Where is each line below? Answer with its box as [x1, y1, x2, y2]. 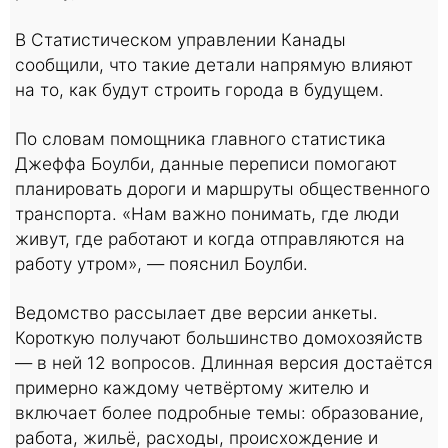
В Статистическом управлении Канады [15, 29, 346, 50]
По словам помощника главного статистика [15, 128, 386, 149]
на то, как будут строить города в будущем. [15, 79, 384, 100]
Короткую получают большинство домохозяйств [15, 327, 423, 348]
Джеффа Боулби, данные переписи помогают [15, 153, 397, 174]
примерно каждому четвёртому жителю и [15, 377, 369, 398]
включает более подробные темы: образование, [15, 402, 424, 423]
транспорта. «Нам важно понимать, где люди [15, 203, 399, 224]
